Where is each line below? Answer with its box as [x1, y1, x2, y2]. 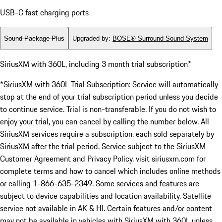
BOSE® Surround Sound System [112, 35, 208, 43]
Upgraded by [72, 35, 109, 43]
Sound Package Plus [4, 35, 64, 43]
